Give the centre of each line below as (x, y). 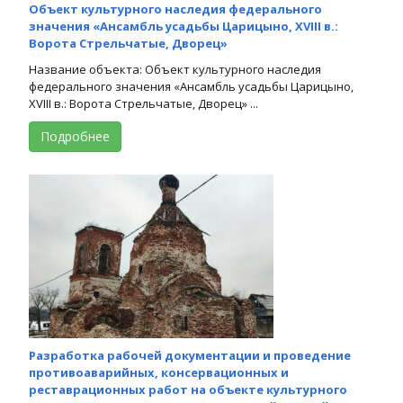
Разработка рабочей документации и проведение (190, 355)
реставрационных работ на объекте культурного (188, 389)
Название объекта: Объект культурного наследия (175, 69)
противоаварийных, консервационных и (159, 372)
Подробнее (75, 136)
